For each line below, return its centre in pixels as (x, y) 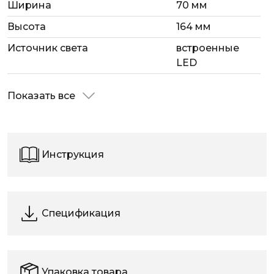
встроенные (207, 48)
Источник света (48, 48)
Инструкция (73, 154)
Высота (27, 26)
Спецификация (81, 213)
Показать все (43, 95)
